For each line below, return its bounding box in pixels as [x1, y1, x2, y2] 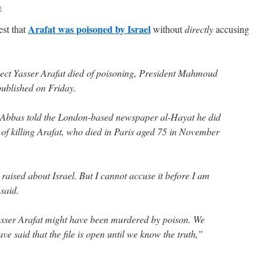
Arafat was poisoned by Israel [28, 22, 151, 36]
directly [185, 23, 213, 35]
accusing [213, 23, 249, 35]
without [151, 23, 185, 35]
